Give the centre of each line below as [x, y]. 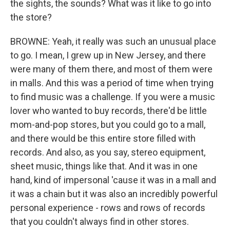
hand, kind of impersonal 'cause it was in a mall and [113, 180]
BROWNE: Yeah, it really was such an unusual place [113, 41]
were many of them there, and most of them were [111, 69]
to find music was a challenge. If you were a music [113, 97]
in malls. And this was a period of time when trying [112, 83]
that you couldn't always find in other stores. [100, 222]
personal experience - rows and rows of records [108, 208]
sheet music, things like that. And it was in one [104, 166]
